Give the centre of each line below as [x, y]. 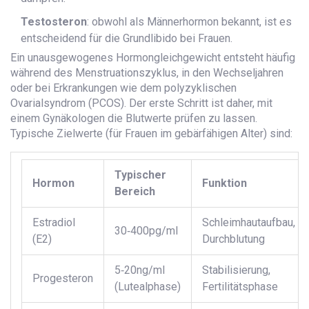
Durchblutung [233, 239]
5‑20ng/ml [140, 270]
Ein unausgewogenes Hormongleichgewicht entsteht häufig [153, 58]
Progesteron [63, 279]
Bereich [135, 192]
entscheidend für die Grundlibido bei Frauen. [127, 39]
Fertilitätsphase [240, 287]
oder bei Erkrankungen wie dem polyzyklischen [123, 88]
